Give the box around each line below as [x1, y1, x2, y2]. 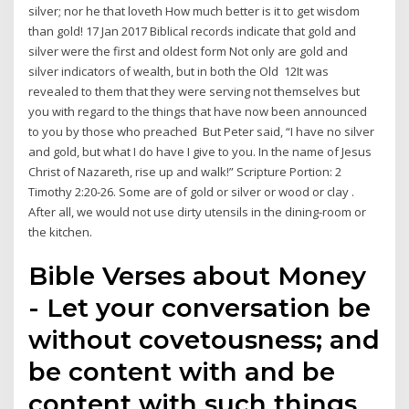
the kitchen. [28, 223, 93, 240]
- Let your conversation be [28, 292, 372, 324]
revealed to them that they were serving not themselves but [28, 82, 361, 100]
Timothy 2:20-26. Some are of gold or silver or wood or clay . [28, 183, 355, 200]
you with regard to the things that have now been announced [28, 102, 368, 120]
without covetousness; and [28, 324, 381, 356]
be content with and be [28, 356, 336, 388]
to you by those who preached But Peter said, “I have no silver [28, 122, 375, 140]
